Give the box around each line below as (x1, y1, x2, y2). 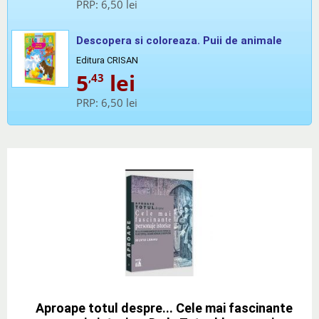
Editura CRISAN (76, 54, 138, 66)
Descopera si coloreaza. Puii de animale (76, 33, 282, 47)
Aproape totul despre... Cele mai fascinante (36, 300, 293, 315)
